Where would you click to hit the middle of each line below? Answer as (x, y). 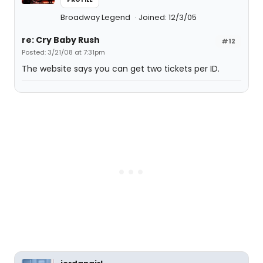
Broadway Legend (96, 17)
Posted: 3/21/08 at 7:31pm (63, 52)
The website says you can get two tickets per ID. (121, 69)
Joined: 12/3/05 (168, 17)
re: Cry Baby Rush (61, 40)
